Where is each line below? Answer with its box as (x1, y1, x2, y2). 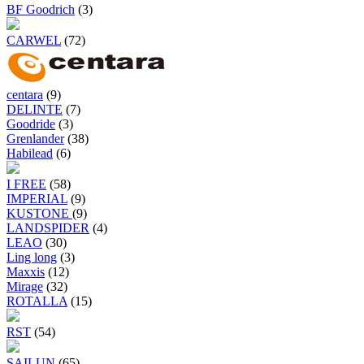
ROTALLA (6, 294, 67, 309)
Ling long (6, 250, 57, 265)
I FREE (6, 177, 46, 192)
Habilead (6, 146, 53, 161)
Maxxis (6, 265, 45, 279)
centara (6, 88, 43, 102)
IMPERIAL (6, 192, 67, 206)
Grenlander (6, 132, 64, 146)
